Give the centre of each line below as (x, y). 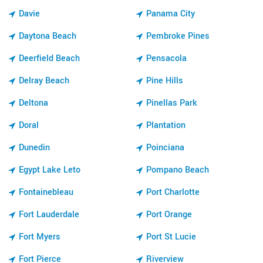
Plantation (166, 125)
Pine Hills (165, 80)
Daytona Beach (48, 36)
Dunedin (34, 147)
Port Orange (169, 214)
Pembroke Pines (178, 36)
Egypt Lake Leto (50, 170)
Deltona (33, 103)
